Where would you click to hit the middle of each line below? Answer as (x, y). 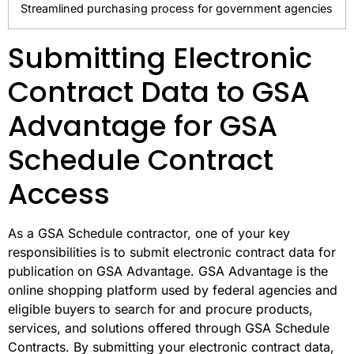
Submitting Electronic (160, 58)
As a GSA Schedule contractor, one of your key (149, 233)
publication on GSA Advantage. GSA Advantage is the (168, 271)
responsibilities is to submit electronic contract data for (172, 252)
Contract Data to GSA (159, 92)
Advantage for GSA (143, 126)
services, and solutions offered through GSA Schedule (169, 328)
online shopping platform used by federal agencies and (173, 290)
